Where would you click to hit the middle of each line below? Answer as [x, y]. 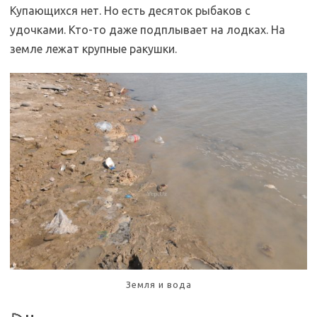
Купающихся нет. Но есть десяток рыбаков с [130, 10]
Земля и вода [158, 285]
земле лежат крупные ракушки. [93, 48]
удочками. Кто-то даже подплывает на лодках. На [148, 29]
